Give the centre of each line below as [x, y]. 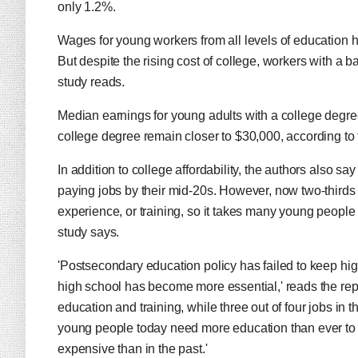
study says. [91, 232]
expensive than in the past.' [133, 349]
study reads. [91, 82]
